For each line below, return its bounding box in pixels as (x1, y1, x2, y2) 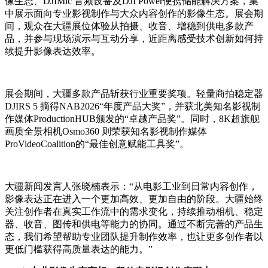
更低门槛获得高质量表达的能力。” (5, 244, 153, 255)
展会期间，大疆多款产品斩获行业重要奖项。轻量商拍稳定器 (5, 89, 263, 99)
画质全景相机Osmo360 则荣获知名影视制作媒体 (5, 126, 207, 137)
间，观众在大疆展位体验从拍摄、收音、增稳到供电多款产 (5, 21, 254, 32)
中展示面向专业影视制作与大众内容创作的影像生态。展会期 (5, 8, 263, 19)
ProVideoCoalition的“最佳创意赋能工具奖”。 (5, 139, 189, 150)
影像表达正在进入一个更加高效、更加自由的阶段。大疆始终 (5, 194, 263, 205)
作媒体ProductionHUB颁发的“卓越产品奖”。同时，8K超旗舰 (5, 114, 260, 124)
